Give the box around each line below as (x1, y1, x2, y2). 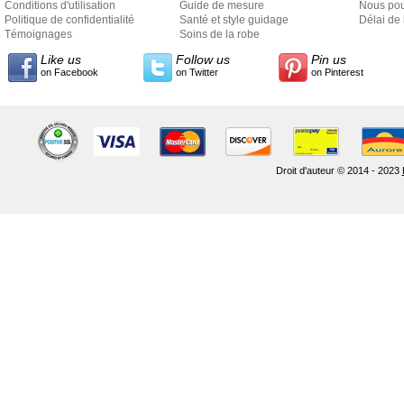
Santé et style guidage (179, 13, 289, 26)
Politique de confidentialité (5, 13, 134, 26)
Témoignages (5, 27, 72, 41)
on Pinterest (311, 66, 363, 78)
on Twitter (176, 66, 218, 78)
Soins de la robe (179, 27, 260, 41)
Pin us (311, 51, 346, 67)
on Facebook (41, 66, 98, 78)
